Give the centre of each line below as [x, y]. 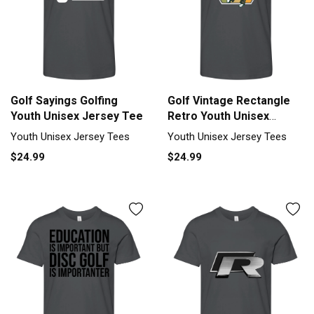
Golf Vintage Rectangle [229, 101]
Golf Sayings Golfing [64, 101]
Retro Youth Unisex [218, 116]
